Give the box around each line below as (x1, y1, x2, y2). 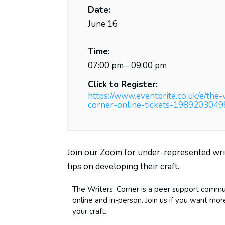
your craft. (72, 206, 107, 216)
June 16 (88, 18, 118, 30)
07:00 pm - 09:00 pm (88, 59, 167, 71)
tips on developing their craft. (67, 160, 180, 172)
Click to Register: (88, 78, 158, 90)
